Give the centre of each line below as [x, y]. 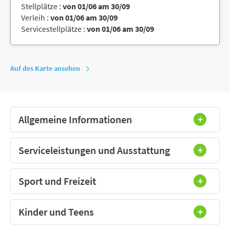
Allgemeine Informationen [75, 119]
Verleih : [36, 17]
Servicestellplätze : [54, 28]
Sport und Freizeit [57, 181]
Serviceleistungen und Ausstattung [94, 150]
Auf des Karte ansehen [45, 68]
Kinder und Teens [56, 212]
